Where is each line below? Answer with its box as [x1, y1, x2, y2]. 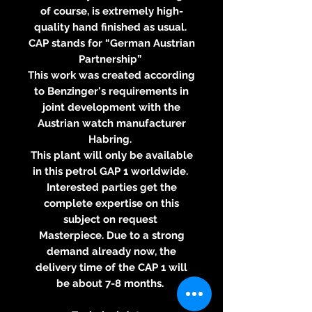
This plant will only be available [30, 148, 193, 162]
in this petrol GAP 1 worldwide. [32, 164, 191, 178]
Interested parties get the [46, 180, 177, 194]
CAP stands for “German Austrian [28, 36, 195, 49]
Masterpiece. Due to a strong [38, 228, 185, 242]
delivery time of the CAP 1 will [36, 260, 187, 274]
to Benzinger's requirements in [34, 84, 189, 97]
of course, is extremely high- [40, 4, 183, 17]
